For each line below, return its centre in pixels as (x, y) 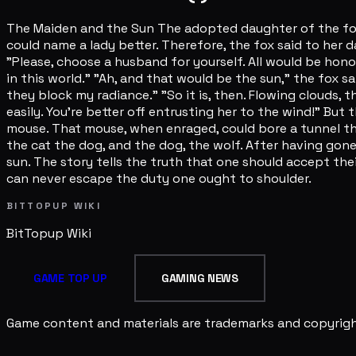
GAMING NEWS (199, 279)
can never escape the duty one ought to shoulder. (159, 179)
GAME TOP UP (70, 279)
